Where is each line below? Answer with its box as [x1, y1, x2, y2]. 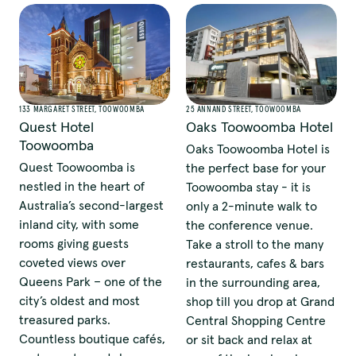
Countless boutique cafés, [19, 330, 165, 346]
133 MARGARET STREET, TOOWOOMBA [19, 105, 145, 114]
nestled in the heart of [19, 177, 145, 194]
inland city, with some [19, 215, 139, 232]
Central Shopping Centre [185, 311, 326, 328]
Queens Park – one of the [19, 273, 162, 289]
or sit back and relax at [185, 331, 312, 347]
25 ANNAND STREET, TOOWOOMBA [185, 105, 301, 114]
